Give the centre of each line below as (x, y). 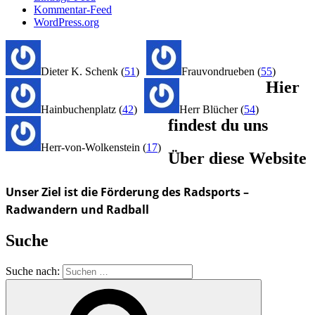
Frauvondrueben (219, 71)
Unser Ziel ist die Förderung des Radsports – (127, 192)
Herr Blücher (210, 109)
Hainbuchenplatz (80, 109)
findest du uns (218, 125)
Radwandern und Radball (77, 209)
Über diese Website (237, 158)
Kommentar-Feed (73, 9)
